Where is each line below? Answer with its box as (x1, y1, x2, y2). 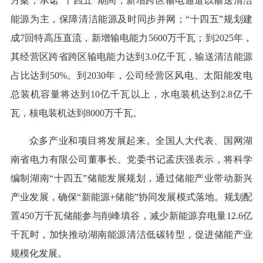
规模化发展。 (10, 248, 67, 259)
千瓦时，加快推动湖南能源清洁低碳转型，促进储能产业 (10, 230, 253, 240)
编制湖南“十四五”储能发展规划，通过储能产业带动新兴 (10, 173, 253, 184)
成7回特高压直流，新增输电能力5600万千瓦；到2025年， (10, 33, 253, 43)
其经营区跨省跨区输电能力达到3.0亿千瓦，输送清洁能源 (10, 52, 253, 62)
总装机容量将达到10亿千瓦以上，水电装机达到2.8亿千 (10, 89, 253, 100)
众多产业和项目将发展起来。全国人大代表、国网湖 (29, 136, 253, 146)
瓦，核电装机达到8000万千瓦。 (10, 108, 142, 119)
